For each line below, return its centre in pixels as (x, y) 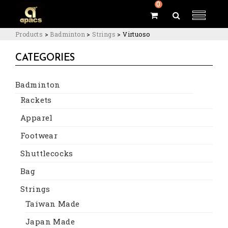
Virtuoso (136, 34)
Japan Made (50, 221)
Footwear (39, 135)
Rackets (36, 99)
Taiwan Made (53, 203)
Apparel (37, 117)
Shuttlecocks (47, 153)
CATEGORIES (45, 58)
